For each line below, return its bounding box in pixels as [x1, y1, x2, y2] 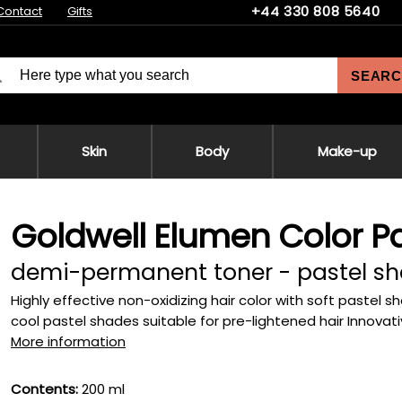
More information [11, 332, 126, 351]
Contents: [11, 380, 78, 398]
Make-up [317, 142, 377, 161]
